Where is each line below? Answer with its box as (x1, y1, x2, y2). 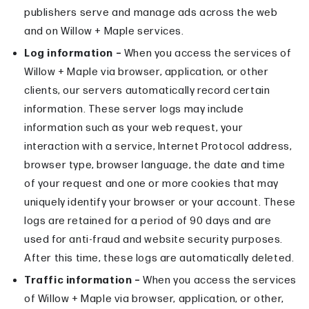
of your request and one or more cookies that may (24, 177, 279, 191)
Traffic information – (24, 274, 141, 288)
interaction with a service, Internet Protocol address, (24, 140, 292, 154)
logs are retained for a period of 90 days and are (24, 215, 272, 228)
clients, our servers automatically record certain (24, 84, 270, 98)
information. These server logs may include (24, 103, 244, 117)
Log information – (24, 47, 122, 61)
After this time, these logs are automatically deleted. (24, 252, 295, 266)
